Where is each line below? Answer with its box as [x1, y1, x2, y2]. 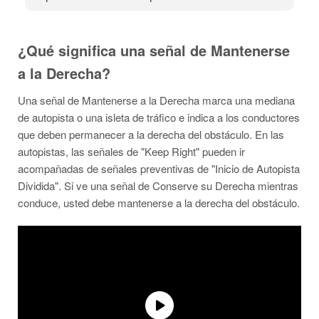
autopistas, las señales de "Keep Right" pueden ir [18, 144, 245, 159]
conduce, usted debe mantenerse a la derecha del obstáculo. [18, 195, 300, 210]
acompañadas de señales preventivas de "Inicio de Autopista [18, 161, 300, 176]
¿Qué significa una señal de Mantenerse [18, 40, 290, 61]
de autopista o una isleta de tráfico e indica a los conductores [18, 110, 300, 125]
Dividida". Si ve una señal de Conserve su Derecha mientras [18, 178, 298, 193]
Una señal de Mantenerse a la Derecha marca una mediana [18, 93, 295, 108]
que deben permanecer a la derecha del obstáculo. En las [18, 127, 284, 142]
